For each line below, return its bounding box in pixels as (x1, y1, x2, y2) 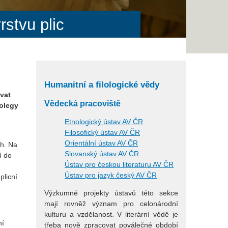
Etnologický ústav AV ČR (65, 118, 143, 126)
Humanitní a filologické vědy (44, 80, 159, 90)
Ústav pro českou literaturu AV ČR (65, 160, 174, 169)
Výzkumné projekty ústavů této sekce (44, 189, 178, 197)
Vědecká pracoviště (44, 98, 121, 108)
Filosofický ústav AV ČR (65, 128, 140, 137)
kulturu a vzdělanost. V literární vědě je (44, 210, 178, 219)
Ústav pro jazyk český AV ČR (65, 171, 157, 180)
